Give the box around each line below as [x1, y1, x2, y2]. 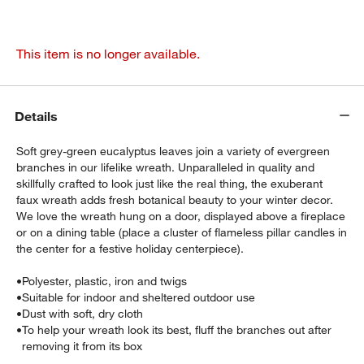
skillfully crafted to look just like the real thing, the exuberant [16, 175, 323, 191]
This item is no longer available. [16, 45, 201, 62]
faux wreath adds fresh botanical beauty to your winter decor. [16, 192, 334, 207]
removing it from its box [22, 338, 143, 353]
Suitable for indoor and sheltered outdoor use [22, 289, 256, 305]
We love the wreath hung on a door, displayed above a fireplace [16, 208, 346, 223]
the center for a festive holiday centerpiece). [16, 240, 245, 256]
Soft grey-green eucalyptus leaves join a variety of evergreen [16, 143, 331, 158]
